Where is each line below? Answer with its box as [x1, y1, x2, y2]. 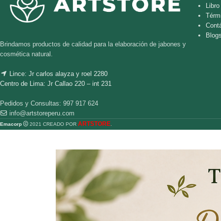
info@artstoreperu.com [9, 110, 74, 117]
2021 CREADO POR [28, 121, 78, 127]
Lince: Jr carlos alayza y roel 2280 [9, 70, 108, 78]
